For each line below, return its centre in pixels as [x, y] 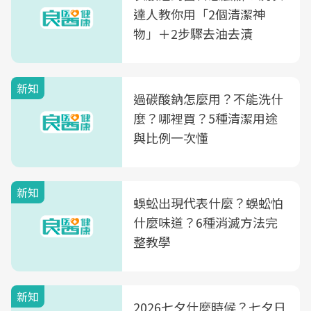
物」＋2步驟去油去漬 [193, 33]
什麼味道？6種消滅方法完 [205, 222]
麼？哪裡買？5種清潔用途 [205, 118]
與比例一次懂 [171, 137]
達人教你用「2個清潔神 [199, 14]
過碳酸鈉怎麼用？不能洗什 [208, 99]
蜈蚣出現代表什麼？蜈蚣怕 [208, 203]
